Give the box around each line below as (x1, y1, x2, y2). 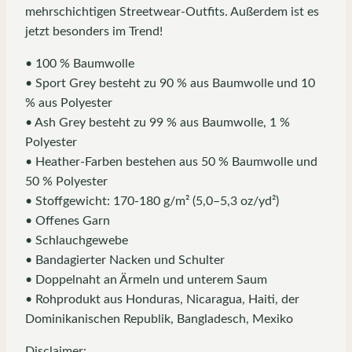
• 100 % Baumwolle (25, 57, 134, 70)
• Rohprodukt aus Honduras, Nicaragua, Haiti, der (25, 292, 299, 306)
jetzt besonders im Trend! (25, 24, 163, 38)
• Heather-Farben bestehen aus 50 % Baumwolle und (25, 155, 317, 168)
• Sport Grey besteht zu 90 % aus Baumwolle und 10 (25, 76, 315, 90)
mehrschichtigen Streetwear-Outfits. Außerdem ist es (25, 5, 319, 18)
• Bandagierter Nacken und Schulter (25, 253, 225, 266)
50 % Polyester (25, 174, 108, 188)
